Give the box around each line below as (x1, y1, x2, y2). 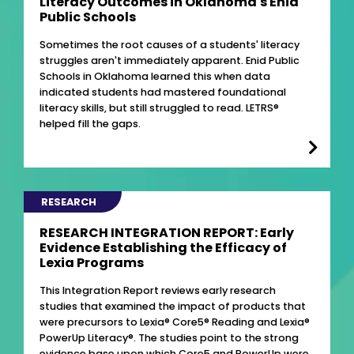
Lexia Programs (40, 254, 144, 273)
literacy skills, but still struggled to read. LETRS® (40, 100, 279, 115)
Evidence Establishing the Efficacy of (40, 239, 287, 258)
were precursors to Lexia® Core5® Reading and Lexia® (40, 315, 310, 330)
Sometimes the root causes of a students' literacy (40, 37, 299, 51)
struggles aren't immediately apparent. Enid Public (40, 53, 299, 67)
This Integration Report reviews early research (40, 284, 276, 298)
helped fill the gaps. (40, 116, 141, 130)
